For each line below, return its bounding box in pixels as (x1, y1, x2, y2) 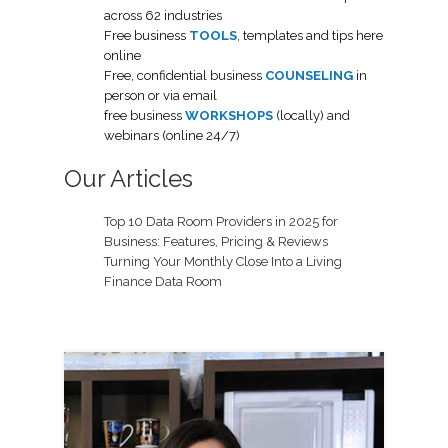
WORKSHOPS (185, 107, 273, 123)
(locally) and (273, 107, 350, 123)
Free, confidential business (104, 67, 265, 83)
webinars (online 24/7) (104, 127, 240, 143)
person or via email (104, 87, 217, 103)
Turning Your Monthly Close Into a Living (104, 253, 342, 269)
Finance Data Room (104, 273, 222, 289)
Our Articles (64, 163, 193, 193)
